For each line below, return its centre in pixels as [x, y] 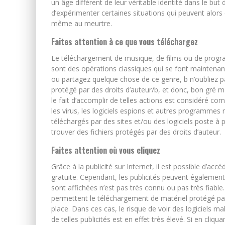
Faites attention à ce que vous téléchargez [125, 41]
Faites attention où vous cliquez [106, 150]
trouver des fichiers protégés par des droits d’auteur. [136, 132]
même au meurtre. [82, 23]
